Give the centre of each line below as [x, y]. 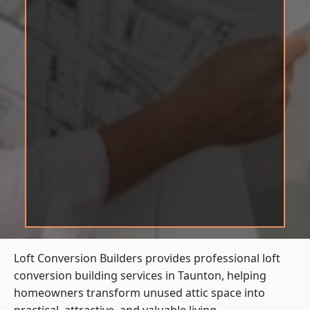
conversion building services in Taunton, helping [140, 276]
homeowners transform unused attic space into [139, 293]
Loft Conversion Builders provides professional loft [147, 258]
